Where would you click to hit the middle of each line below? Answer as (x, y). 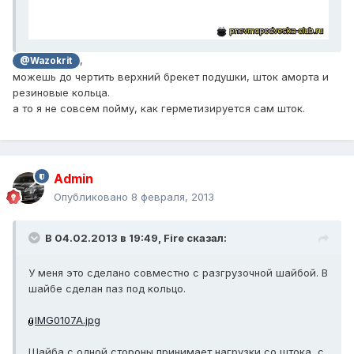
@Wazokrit (46, 61)
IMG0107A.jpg (68, 320)
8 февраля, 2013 (173, 197)
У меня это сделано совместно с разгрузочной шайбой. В (178, 273)
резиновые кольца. (61, 93)
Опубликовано (92, 197)
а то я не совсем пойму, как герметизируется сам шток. (159, 109)
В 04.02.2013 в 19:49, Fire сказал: (136, 238)
